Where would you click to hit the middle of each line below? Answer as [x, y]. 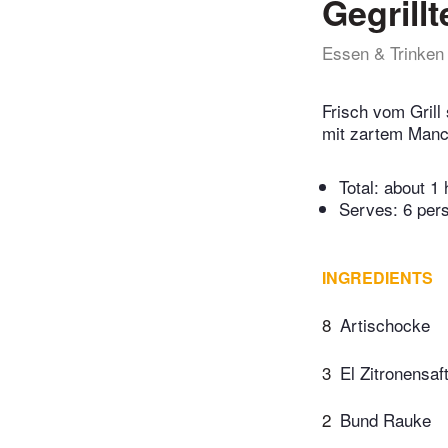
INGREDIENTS [377, 278]
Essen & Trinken [383, 52]
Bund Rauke [385, 420]
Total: [361, 187]
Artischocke [385, 325]
